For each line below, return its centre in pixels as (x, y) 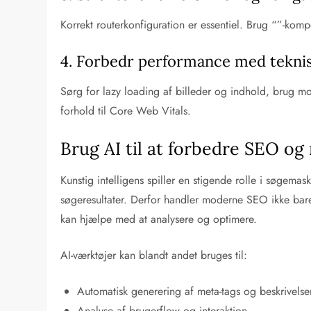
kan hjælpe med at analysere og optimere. (159, 219)
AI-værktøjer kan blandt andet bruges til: (154, 255)
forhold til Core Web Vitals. (126, 110)
